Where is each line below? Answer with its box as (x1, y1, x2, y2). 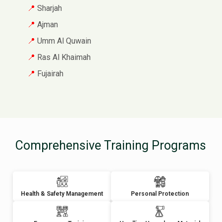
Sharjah (37, 3, 62, 13)
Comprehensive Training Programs (15, 138, 207, 153)
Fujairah (37, 68, 63, 78)
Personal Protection (131, 190, 189, 198)
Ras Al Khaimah (37, 52, 91, 62)
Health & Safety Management (21, 190, 104, 198)
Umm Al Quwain (37, 36, 91, 46)
